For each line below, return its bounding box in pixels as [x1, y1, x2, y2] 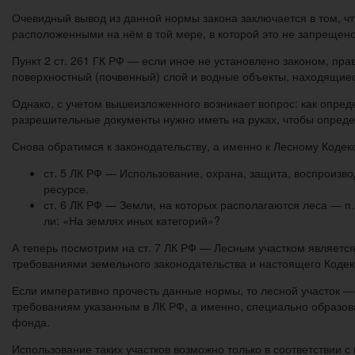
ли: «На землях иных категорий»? [44, 212, 220, 228]
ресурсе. [44, 180, 92, 197]
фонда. [12, 313, 50, 330]
